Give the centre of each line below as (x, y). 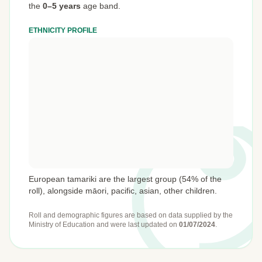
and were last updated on (138, 224)
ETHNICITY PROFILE (63, 30)
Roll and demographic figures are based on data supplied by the (131, 215)
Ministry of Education (63, 224)
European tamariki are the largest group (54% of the (125, 179)
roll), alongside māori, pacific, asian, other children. (123, 190)
